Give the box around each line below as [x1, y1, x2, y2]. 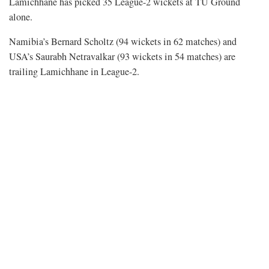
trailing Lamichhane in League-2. [9, 65, 139, 79]
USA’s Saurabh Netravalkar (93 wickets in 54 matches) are [9, 50, 235, 64]
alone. [9, 10, 32, 24]
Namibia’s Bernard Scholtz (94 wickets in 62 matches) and [9, 35, 237, 49]
